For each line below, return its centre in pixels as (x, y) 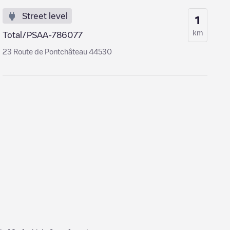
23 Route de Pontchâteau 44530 (57, 51)
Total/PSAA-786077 (43, 35)
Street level (45, 16)
